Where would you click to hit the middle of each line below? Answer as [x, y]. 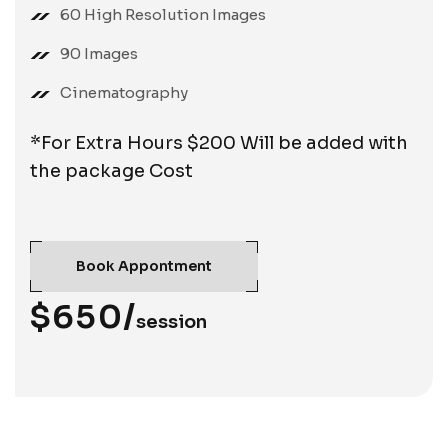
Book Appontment [144, 266]
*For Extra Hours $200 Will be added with [219, 143]
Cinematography [124, 93]
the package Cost [111, 171]
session [171, 322]
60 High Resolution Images [163, 15]
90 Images [99, 54]
